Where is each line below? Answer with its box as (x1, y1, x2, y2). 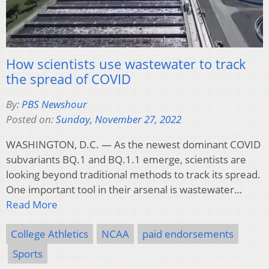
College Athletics (11, 227, 88, 241)
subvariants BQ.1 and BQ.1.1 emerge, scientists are (6, 153, 246, 167)
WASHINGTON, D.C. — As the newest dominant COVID (6, 138, 261, 152)
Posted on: (6, 112, 56, 127)
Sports (13, 247, 43, 261)
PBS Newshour (22, 97, 87, 112)
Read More (6, 198, 58, 212)
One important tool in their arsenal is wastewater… (6, 183, 242, 197)
